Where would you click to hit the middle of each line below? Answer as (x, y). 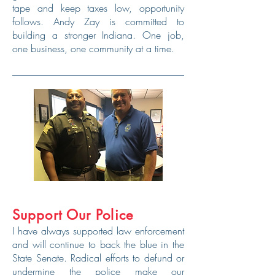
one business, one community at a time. (93, 48)
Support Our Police (75, 215)
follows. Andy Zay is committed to (98, 21)
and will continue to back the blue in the (98, 244)
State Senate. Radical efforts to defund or (98, 258)
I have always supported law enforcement (98, 231)
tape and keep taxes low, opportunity (98, 8)
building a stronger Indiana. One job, (98, 35)
